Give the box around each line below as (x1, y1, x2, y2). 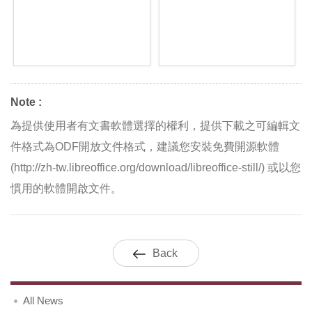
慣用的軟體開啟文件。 (10, 182, 122, 194)
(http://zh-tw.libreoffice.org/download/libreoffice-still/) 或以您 (10, 161, 301, 173)
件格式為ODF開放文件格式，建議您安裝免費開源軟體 (10, 140, 279, 153)
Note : (10, 95, 42, 108)
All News (23, 294, 63, 306)
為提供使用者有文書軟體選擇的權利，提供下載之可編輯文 (10, 119, 300, 132)
